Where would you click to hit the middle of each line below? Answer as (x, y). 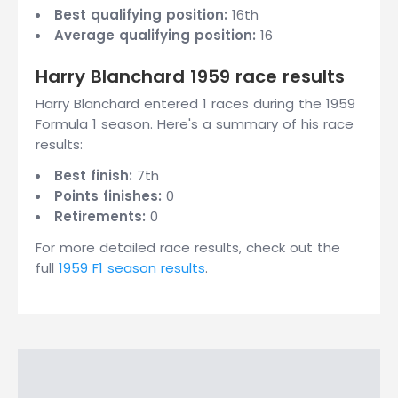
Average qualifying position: (155, 35)
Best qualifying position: (141, 15)
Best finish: (93, 175)
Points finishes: (108, 196)
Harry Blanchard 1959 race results (190, 76)
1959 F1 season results (132, 268)
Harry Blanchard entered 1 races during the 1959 (195, 103)
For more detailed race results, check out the (188, 247)
